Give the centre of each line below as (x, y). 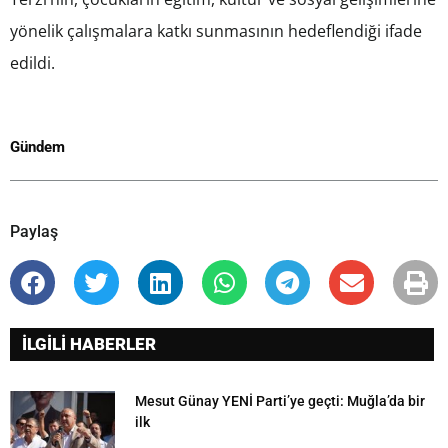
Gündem (37, 147)
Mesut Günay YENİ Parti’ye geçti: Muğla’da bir (280, 400)
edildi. (32, 63)
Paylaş (34, 232)
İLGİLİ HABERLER (89, 343)
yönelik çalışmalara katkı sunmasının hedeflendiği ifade (216, 31)
